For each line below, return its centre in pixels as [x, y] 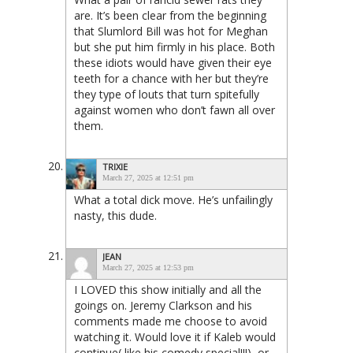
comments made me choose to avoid [171, 321]
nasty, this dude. [115, 215]
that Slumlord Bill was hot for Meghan [171, 31]
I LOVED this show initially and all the [168, 289]
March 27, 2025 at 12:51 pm [148, 177]
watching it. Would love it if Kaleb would [175, 336]
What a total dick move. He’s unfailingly [173, 199]
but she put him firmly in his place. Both [175, 46]
